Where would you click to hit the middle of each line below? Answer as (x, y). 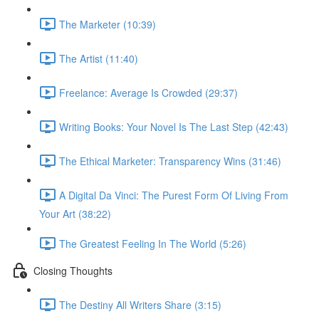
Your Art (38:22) (75, 214)
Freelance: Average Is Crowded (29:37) (148, 92)
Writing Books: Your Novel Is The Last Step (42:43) (174, 126)
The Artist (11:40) (99, 58)
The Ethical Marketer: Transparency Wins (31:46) (170, 161)
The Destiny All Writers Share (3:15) (140, 304)
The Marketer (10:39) (108, 24)
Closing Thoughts (73, 270)
